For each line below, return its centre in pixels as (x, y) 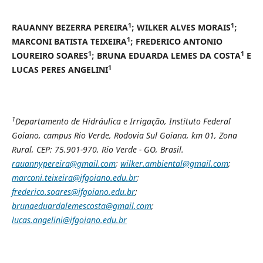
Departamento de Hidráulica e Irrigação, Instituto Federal (123, 121)
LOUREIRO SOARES (50, 55)
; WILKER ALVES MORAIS (181, 27)
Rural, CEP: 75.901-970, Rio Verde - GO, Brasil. (97, 149)
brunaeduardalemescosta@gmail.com (81, 206)
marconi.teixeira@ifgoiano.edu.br (74, 178)
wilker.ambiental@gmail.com (174, 163)
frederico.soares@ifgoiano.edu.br (73, 192)
